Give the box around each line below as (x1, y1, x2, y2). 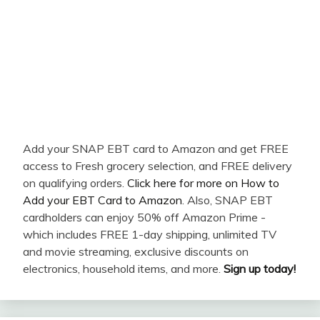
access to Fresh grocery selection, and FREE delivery (23, 159, 292, 174)
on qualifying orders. (23, 176, 127, 191)
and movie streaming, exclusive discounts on (23, 244, 249, 259)
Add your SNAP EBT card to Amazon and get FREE (23, 141, 289, 156)
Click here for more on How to (127, 176, 279, 191)
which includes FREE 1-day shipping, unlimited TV (23, 227, 276, 242)
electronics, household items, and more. (23, 261, 224, 276)
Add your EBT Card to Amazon (23, 193, 182, 208)
